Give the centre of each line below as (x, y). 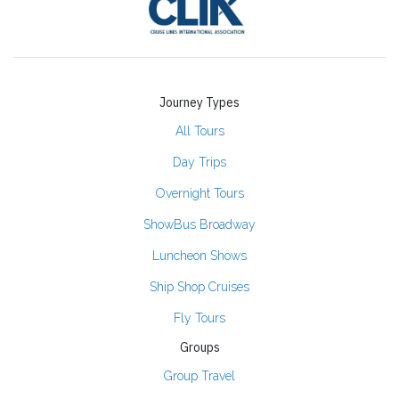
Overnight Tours (199, 193)
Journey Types (199, 102)
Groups (199, 347)
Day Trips (199, 162)
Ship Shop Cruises (199, 286)
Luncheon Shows (199, 255)
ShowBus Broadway (199, 224)
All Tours (199, 130)
